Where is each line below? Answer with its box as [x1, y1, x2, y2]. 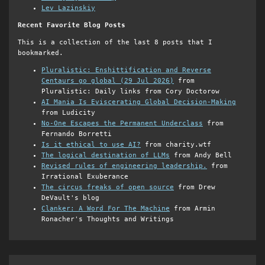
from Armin [170, 204, 215, 212]
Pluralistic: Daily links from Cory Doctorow [41, 87, 219, 95]
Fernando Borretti [41, 130, 112, 138]
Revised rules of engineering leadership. [41, 161, 207, 170]
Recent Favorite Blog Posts [18, 21, 125, 30]
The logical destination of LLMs [41, 151, 170, 159]
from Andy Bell [170, 151, 232, 159]
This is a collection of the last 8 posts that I [18, 38, 212, 47]
